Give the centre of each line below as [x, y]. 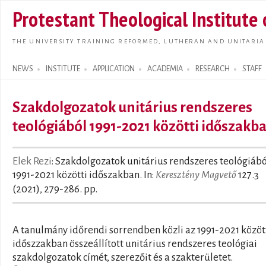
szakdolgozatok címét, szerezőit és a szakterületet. [123, 257]
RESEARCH [213, 69]
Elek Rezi [32, 161]
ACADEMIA [165, 69]
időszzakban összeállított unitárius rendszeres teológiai [135, 244]
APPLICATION [114, 69]
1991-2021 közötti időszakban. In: [84, 175]
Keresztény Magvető [196, 175]
